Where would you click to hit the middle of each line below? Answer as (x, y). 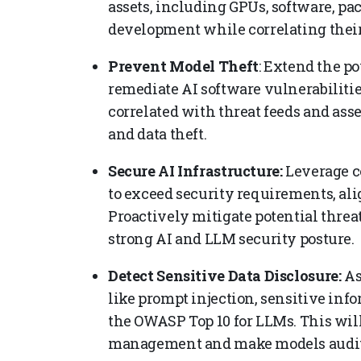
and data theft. (158, 133)
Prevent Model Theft (183, 66)
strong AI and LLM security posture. (231, 238)
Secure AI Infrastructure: (195, 170)
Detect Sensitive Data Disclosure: (225, 275)
